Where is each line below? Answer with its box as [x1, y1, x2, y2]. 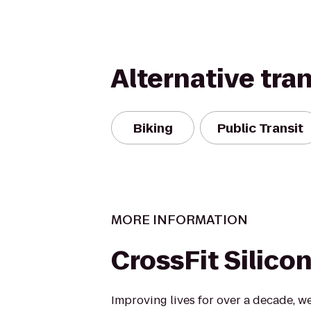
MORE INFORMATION [111, 211, 248, 228]
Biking [133, 119, 173, 137]
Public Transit [217, 119, 303, 137]
